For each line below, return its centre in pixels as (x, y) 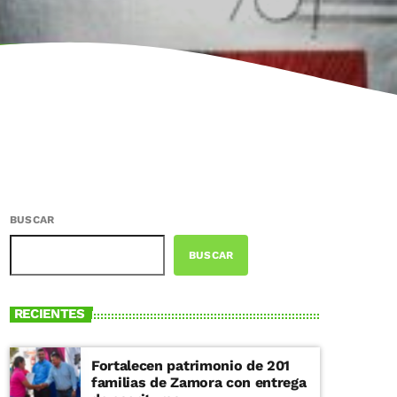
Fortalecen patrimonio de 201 (191, 366)
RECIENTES (49, 314)
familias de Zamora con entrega (199, 382)
